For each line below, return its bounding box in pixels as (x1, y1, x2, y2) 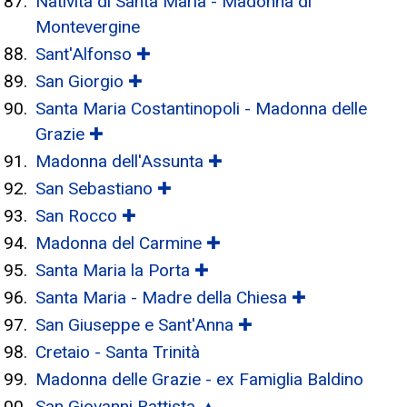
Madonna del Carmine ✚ (35, 233, 221, 253)
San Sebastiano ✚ (35, 178, 172, 199)
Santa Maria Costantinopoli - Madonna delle (35, 98, 367, 119)
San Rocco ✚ (35, 205, 136, 226)
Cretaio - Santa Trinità (35, 342, 200, 362)
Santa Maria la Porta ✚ (35, 260, 209, 281)
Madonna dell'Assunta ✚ (35, 151, 223, 172)
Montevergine (35, 16, 140, 37)
